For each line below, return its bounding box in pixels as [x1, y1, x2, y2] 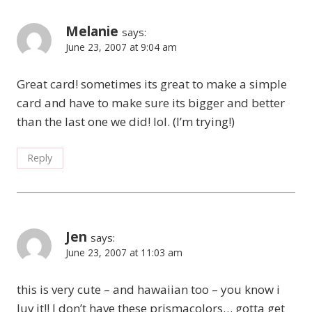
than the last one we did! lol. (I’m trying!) [17, 114, 235, 130]
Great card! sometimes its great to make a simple [17, 76, 287, 93]
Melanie [65, 22, 118, 41]
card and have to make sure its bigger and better [17, 95, 285, 111]
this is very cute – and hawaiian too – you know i [17, 281, 280, 297]
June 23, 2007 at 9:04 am [65, 40, 177, 54]
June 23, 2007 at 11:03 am [65, 245, 182, 259]
